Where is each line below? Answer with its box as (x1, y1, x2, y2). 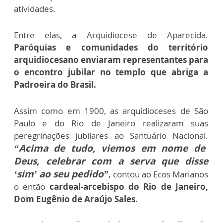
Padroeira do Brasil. (14, 79, 96, 91)
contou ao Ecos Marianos (111, 168, 208, 180)
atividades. (14, 3, 55, 15)
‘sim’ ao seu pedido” (14, 167, 109, 181)
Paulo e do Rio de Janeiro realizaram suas (14, 117, 208, 129)
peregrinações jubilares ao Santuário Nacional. (14, 130, 208, 142)
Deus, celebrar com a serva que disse (14, 155, 208, 168)
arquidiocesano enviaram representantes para (14, 54, 208, 66)
